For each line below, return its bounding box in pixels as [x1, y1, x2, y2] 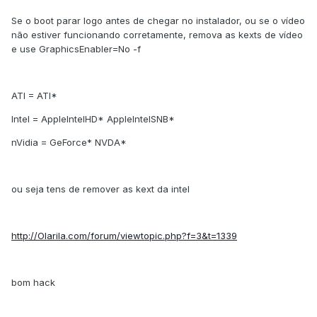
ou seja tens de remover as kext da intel [11, 183, 190, 195]
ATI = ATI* [11, 90, 57, 102]
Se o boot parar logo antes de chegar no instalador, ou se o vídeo [11, 15, 305, 27]
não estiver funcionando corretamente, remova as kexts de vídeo [11, 29, 303, 41]
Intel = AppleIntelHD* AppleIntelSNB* [11, 113, 175, 125]
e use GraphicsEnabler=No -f [11, 43, 141, 55]
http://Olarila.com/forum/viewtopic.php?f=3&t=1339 [11, 230, 237, 242]
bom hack [11, 277, 55, 289]
